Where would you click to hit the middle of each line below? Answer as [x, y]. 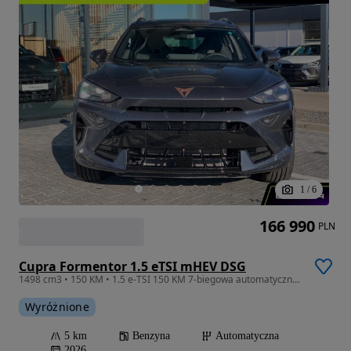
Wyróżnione [57, 306]
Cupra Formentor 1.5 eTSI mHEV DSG [132, 266]
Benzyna [151, 335]
